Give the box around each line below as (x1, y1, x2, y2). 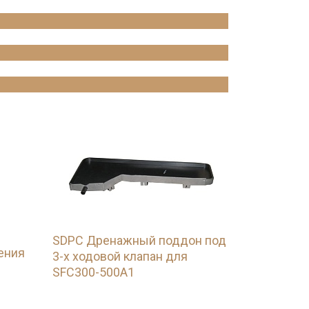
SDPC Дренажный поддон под (52, 233, 226, 248)
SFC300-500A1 (52, 265, 134, 279)
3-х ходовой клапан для (52, 249, 188, 263)
